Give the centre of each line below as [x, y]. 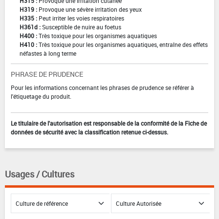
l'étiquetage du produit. [41, 96]
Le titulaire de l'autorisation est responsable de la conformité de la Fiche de [109, 123]
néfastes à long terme [48, 53]
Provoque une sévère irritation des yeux [90, 9]
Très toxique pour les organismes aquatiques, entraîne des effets [123, 44]
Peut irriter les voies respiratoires [81, 18]
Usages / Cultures [40, 174]
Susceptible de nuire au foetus [82, 27]
